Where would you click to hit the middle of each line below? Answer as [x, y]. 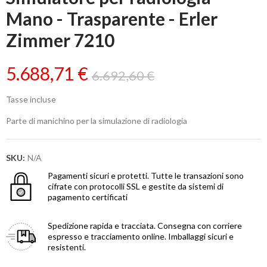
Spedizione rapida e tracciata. [103, 226]
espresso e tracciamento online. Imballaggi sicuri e [141, 237]
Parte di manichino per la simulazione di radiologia [97, 121]
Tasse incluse [31, 100]
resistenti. [67, 247]
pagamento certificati [88, 197]
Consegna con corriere [200, 226]
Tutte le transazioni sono [197, 176]
